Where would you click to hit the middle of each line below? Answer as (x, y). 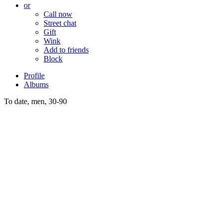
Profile (34, 75)
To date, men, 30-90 (35, 101)
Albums (36, 84)
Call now (58, 14)
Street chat (60, 23)
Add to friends (66, 50)
